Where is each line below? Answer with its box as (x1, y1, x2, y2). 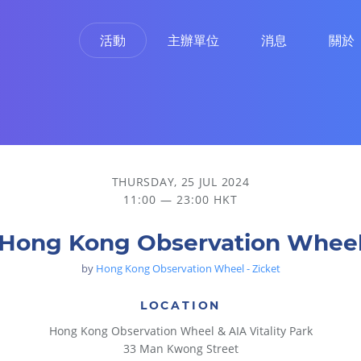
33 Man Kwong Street (122, 341, 239, 356)
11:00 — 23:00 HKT (123, 192, 238, 207)
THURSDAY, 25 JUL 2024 (111, 174, 250, 189)
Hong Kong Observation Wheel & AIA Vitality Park (48, 323, 313, 338)
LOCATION (139, 298, 222, 313)
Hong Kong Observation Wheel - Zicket (95, 261, 280, 276)
